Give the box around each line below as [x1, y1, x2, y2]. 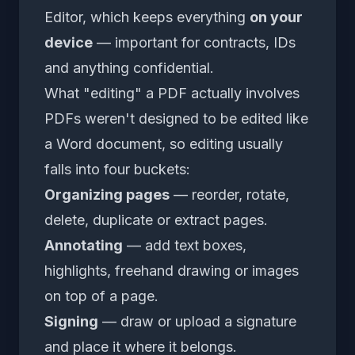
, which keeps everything [82, 8, 250, 25]
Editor [44, 8, 82, 25]
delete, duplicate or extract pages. [44, 211, 268, 228]
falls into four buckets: [44, 160, 190, 177]
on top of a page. [44, 287, 158, 304]
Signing [44, 312, 98, 330]
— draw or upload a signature [98, 312, 296, 330]
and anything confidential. [44, 59, 214, 76]
